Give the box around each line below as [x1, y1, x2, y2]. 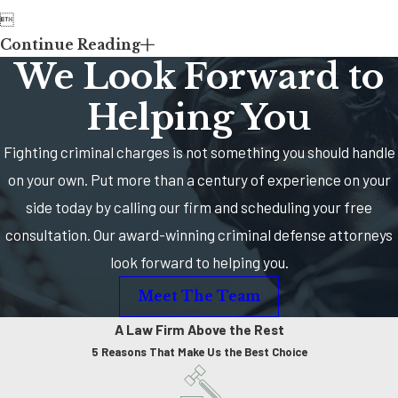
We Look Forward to [14, 54, 384, 99]
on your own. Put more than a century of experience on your [7, 170, 391, 188]
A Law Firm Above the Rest [114, 320, 284, 338]
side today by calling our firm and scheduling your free [26, 197, 372, 216]
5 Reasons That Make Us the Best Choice [91, 344, 307, 359]
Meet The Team [138, 287, 260, 305]
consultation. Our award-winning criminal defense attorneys [5, 225, 393, 243]
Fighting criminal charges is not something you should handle [3, 142, 395, 161]
